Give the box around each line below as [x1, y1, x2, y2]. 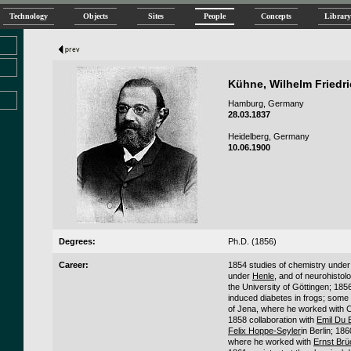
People [201, 12, 228, 20]
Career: [59, 260, 89, 270]
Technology [9, 12, 48, 20]
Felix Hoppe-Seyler [228, 326, 301, 335]
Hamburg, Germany [228, 99, 304, 108]
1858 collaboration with [228, 315, 317, 324]
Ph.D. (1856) [228, 237, 277, 246]
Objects [81, 12, 110, 20]
